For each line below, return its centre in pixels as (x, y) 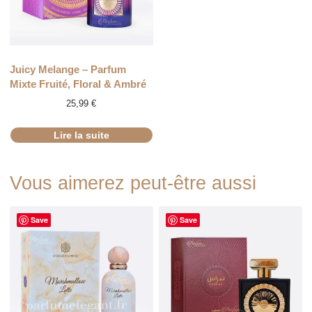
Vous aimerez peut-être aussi (133, 184)
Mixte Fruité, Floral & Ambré (78, 84)
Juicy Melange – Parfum (68, 69)
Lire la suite (81, 135)
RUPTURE (26, 62)
